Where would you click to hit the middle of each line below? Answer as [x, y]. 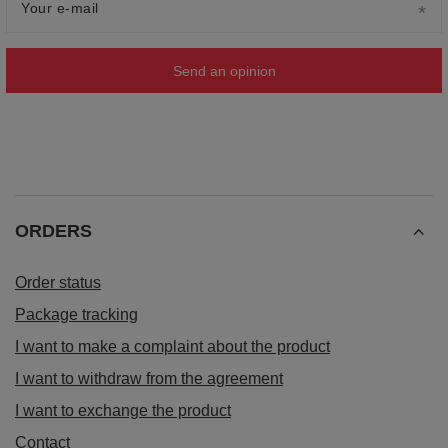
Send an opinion [224, 70]
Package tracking [76, 315]
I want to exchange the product [123, 411]
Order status [58, 283]
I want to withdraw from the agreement [149, 379]
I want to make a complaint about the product [172, 347]
